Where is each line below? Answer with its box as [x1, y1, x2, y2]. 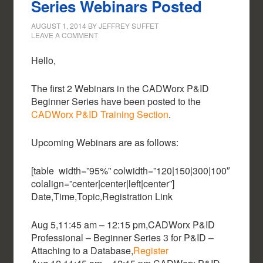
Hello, [31, 53, 56, 68]
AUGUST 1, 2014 [31, 21, 87, 31]
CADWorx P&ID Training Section [31, 107, 169, 122]
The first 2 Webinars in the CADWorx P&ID [31, 82, 210, 96]
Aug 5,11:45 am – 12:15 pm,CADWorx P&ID [31, 218, 215, 232]
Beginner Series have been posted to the [31, 95, 201, 109]
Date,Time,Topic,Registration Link [31, 190, 173, 204]
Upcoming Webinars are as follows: [31, 136, 179, 150]
